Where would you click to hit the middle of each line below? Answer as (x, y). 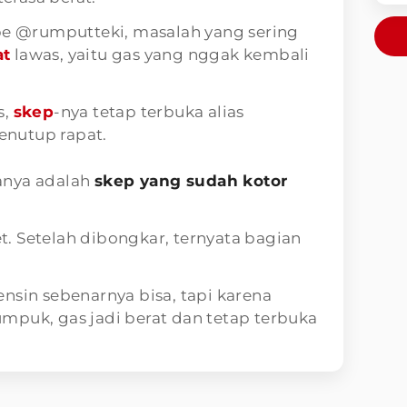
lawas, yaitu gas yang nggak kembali (160, 54)
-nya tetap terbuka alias (149, 111)
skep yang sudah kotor (191, 180)
